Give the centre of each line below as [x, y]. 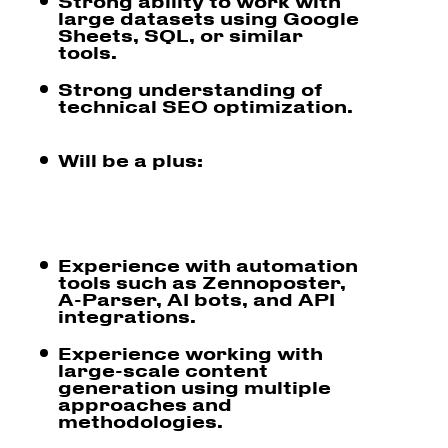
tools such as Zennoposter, [202, 281]
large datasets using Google [208, 17]
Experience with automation [208, 264]
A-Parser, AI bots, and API [196, 298]
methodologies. [140, 420]
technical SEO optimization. [205, 105]
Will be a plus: [130, 159]
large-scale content [163, 369]
